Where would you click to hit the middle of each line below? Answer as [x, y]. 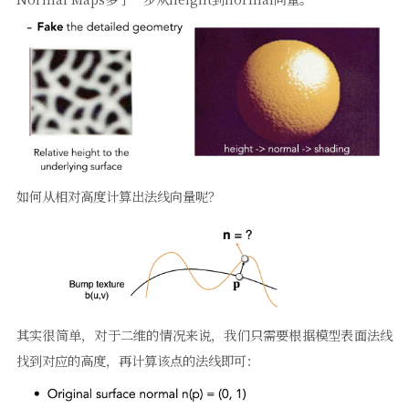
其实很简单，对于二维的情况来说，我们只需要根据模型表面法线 [204, 334]
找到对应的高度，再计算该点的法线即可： [138, 360]
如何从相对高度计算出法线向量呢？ [119, 196]
